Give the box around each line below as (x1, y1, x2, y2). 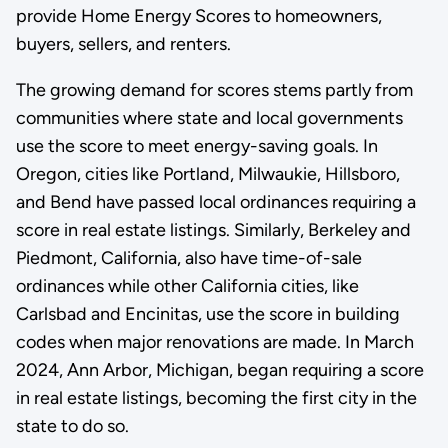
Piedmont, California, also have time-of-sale (15, 246, 362, 269)
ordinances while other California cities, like (15, 274, 359, 297)
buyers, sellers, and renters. (15, 32, 231, 55)
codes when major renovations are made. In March (15, 330, 414, 353)
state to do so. (15, 414, 129, 437)
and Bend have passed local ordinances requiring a (15, 190, 416, 213)
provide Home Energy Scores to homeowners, (15, 4, 382, 27)
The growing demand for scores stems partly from (15, 78, 413, 101)
